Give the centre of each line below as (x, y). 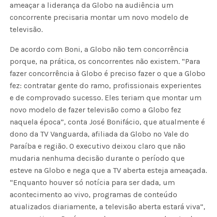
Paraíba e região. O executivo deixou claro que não (98, 146)
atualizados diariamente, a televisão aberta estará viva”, (108, 207)
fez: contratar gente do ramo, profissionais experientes (106, 86)
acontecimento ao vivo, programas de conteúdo (94, 195)
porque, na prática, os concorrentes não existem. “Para (105, 62)
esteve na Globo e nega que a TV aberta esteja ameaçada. (108, 170)
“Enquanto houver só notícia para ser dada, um (93, 183)
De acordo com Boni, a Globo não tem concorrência (99, 49)
